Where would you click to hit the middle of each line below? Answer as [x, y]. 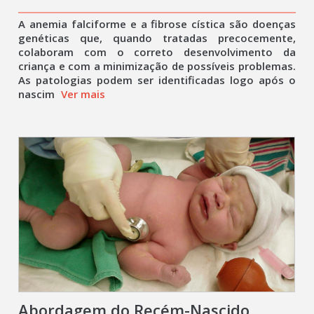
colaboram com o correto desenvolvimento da [157, 52]
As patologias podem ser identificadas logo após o [157, 80]
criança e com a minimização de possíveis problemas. [157, 66]
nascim [38, 94]
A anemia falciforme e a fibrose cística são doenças [157, 24]
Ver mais [83, 94]
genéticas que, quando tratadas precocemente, [157, 38]
